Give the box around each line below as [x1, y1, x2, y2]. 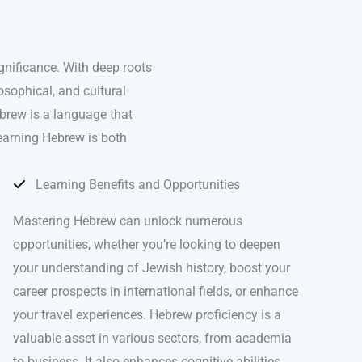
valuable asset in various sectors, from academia [13, 330, 292, 346]
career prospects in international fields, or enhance [13, 283, 298, 299]
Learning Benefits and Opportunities [36, 176, 240, 192]
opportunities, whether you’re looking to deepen [13, 236, 280, 252]
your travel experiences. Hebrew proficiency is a [13, 306, 281, 322]
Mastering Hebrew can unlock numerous [13, 213, 242, 229]
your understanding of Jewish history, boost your [13, 259, 290, 276]
